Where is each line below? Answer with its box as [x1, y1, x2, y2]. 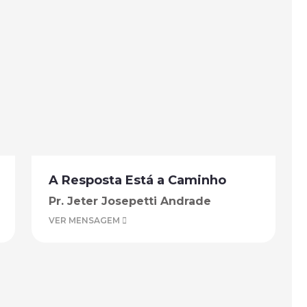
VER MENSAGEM [49, 215, 122, 225]
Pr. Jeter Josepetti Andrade [49, 195, 211, 208]
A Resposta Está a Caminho [49, 173, 226, 188]
